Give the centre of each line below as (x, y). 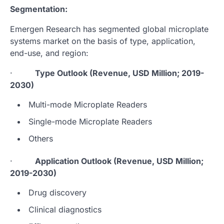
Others (41, 138)
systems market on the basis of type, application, (103, 41)
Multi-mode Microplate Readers (88, 104)
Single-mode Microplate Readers (90, 121)
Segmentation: (39, 9)
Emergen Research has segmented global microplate (109, 29)
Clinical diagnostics (65, 209)
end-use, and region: (49, 53)
